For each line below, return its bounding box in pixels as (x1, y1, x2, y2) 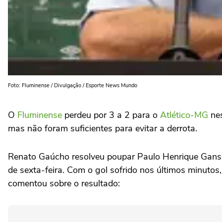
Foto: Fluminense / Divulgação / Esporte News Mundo (8, 82, 137, 89)
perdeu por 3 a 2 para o (62, 109, 160, 121)
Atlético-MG (160, 109, 208, 121)
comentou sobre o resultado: (8, 177, 120, 189)
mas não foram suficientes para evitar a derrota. (8, 122, 197, 134)
